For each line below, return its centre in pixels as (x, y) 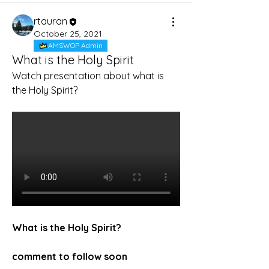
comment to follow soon (70, 257)
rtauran (50, 21)
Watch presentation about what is (88, 75)
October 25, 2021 (68, 33)
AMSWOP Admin (75, 45)
